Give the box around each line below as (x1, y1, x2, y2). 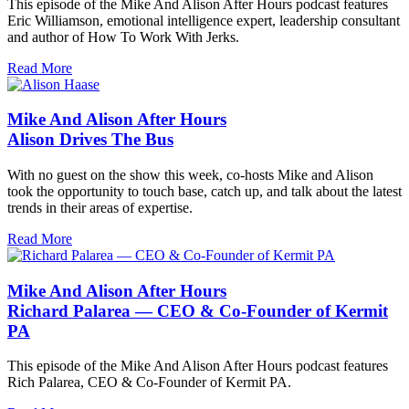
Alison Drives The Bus (7, 130, 173, 150)
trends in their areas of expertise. (7, 200, 193, 215)
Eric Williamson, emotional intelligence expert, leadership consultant (7, 12, 400, 28)
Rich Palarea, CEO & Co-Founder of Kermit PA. (7, 374, 291, 391)
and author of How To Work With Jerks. (7, 28, 239, 45)
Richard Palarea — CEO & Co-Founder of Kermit (7, 300, 388, 320)
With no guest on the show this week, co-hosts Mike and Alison (7, 167, 373, 183)
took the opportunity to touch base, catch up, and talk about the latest (7, 184, 402, 199)
